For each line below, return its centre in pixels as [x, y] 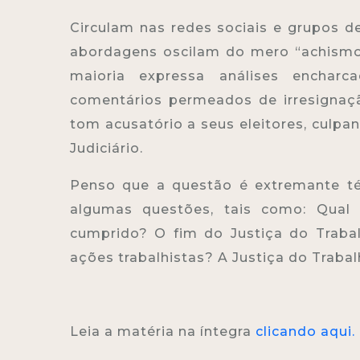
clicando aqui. [305, 331]
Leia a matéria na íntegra [163, 331]
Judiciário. [106, 148]
